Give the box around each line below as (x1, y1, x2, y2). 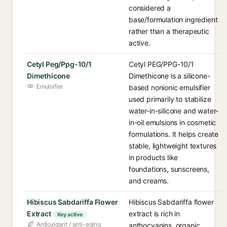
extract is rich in (129, 209, 180, 218)
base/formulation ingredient (129, 15, 218, 24)
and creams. (129, 176, 169, 185)
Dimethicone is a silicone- (129, 71, 210, 80)
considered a (129, 4, 171, 12)
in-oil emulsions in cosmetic (129, 118, 216, 127)
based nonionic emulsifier (129, 83, 210, 92)
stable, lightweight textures (129, 141, 217, 150)
